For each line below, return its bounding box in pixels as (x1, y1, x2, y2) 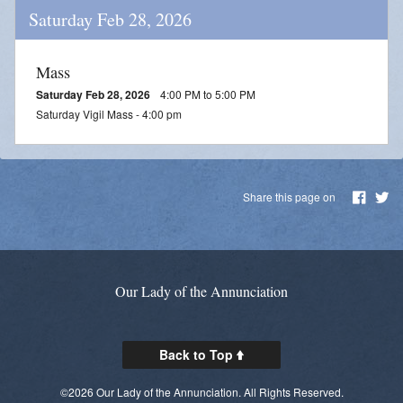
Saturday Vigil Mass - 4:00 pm (36, 105, 182, 121)
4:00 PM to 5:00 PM (157, 85, 255, 102)
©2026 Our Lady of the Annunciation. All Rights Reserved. (59, 383, 344, 399)
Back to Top (159, 345, 237, 363)
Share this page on (243, 188, 338, 204)
